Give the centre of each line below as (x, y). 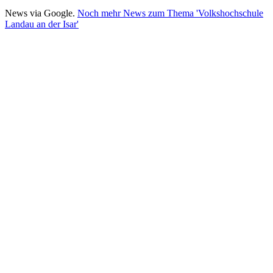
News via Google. (41, 13)
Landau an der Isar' (42, 24)
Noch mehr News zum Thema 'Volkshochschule (170, 13)
